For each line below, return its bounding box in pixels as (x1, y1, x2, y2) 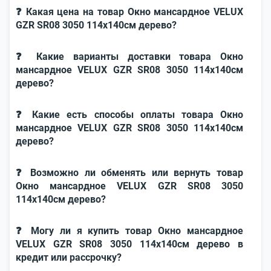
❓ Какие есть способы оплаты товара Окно (16, 109, 243, 120)
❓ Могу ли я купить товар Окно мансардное (16, 225, 243, 237)
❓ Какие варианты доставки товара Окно (16, 51, 243, 62)
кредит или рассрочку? (16, 252, 122, 263)
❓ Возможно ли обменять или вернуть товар (16, 167, 243, 178)
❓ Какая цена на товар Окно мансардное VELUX (16, 6, 243, 18)
